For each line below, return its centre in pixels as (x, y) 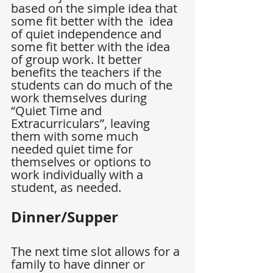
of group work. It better (78, 60)
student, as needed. (66, 188)
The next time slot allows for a (97, 252)
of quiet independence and (88, 34)
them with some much (76, 136)
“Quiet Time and (58, 111)
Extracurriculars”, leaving (82, 124)
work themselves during (80, 98)
